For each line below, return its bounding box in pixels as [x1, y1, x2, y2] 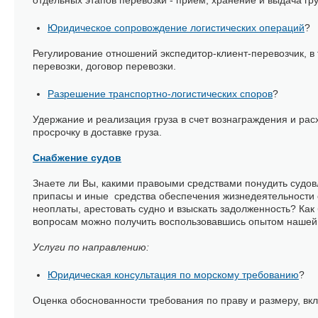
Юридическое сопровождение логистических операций [48, 22, 305, 33]
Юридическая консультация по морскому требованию [48, 269, 299, 280]
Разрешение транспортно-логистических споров [48, 88, 273, 99]
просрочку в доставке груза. [33, 126, 162, 138]
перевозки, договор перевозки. [33, 60, 179, 72]
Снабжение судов [33, 152, 121, 163]
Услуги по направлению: [33, 241, 152, 253]
